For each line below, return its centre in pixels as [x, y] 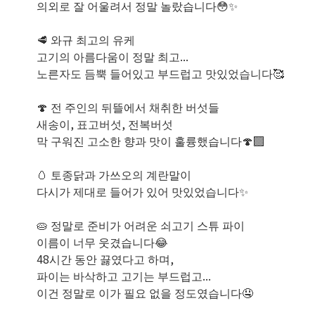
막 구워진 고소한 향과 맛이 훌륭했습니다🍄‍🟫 [150, 141]
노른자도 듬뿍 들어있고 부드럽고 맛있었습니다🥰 [160, 73]
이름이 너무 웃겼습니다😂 [102, 242]
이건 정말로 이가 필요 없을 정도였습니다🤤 [145, 292]
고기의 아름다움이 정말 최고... [112, 56]
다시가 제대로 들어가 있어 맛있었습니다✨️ [142, 191]
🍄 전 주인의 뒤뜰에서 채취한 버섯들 [128, 107]
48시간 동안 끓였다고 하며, [105, 259]
